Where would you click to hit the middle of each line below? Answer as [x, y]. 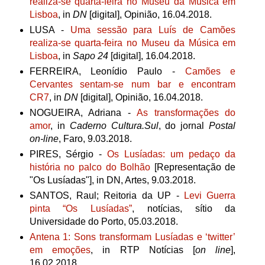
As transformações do [186, 113]
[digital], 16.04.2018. [151, 56]
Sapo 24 [90, 56]
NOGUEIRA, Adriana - [83, 113]
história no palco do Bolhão [90, 167]
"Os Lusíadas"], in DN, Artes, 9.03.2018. [112, 180]
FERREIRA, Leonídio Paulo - [107, 72]
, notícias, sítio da [184, 209]
